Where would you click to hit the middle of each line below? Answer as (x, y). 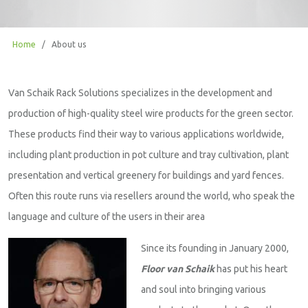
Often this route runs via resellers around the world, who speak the (152, 196)
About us (69, 44)
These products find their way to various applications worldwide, (146, 134)
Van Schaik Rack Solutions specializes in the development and (140, 92)
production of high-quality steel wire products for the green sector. (151, 113)
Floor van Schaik (178, 268)
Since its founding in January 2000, (215, 248)
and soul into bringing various (203, 289)
